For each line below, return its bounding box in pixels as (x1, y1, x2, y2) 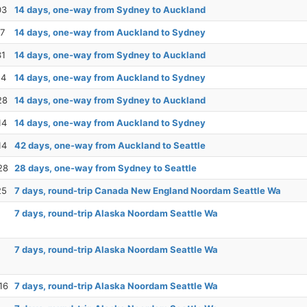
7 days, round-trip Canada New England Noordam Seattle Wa (14, 185, 281, 196)
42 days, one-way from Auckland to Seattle (14, 140, 206, 151)
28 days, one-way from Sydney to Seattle (14, 162, 197, 173)
